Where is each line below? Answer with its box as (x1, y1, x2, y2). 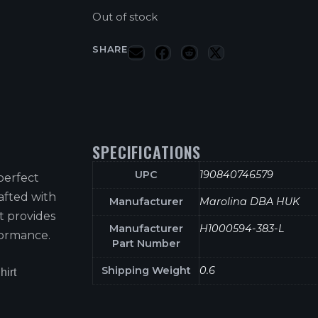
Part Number (111, 237, 180, 251)
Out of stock (92, 11, 158, 24)
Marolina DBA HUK (199, 195, 300, 209)
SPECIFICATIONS (92, 141, 202, 164)
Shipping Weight (101, 264, 191, 278)
